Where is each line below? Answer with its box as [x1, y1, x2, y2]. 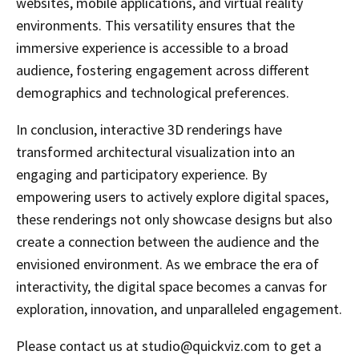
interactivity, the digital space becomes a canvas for [16, 277, 327, 296]
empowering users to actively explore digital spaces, [16, 188, 329, 207]
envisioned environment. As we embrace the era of [16, 255, 319, 274]
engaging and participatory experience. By [16, 165, 267, 184]
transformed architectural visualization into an [16, 143, 295, 162]
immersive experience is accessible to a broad [16, 38, 288, 58]
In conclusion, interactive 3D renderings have [16, 120, 282, 139]
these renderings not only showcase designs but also [16, 210, 333, 229]
